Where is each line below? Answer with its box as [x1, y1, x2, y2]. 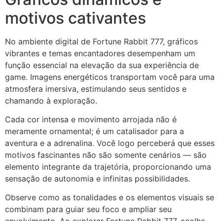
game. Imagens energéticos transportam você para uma [5, 72, 215, 82]
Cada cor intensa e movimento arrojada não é [5, 114, 177, 124]
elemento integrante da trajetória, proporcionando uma [5, 161, 211, 172]
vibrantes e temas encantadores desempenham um [5, 48, 195, 58]
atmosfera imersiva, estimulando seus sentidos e [5, 83, 186, 94]
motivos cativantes [5, 8, 146, 28]
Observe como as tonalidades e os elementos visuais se [5, 192, 214, 203]
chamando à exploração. [5, 95, 97, 106]
